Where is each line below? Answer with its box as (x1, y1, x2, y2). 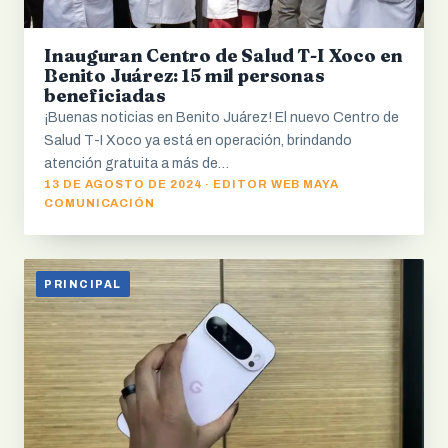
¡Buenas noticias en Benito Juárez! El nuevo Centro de (44, 109, 399, 125)
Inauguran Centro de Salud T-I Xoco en (44, 43, 403, 67)
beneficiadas (44, 83, 166, 107)
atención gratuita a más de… (44, 155, 229, 171)
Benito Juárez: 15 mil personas (44, 63, 325, 87)
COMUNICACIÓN (44, 196, 156, 209)
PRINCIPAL (44, 278, 122, 290)
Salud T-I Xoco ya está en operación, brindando (44, 132, 352, 148)
